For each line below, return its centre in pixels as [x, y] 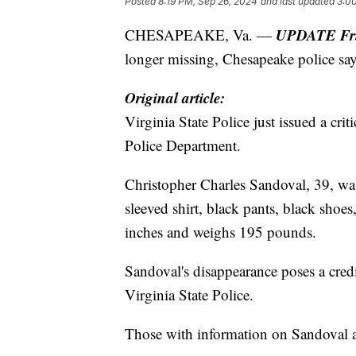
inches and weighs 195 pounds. [221, 232]
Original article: [175, 98]
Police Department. [183, 145]
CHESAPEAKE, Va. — [200, 35]
